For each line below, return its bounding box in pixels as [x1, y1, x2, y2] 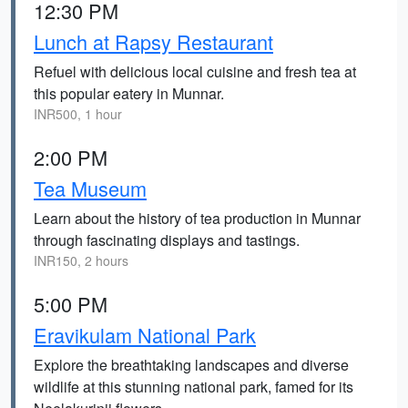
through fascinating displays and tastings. [34, 229, 300, 250]
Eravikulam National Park [34, 321, 256, 349]
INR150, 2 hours [34, 251, 128, 270]
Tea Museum [34, 174, 147, 202]
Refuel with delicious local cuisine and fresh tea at [34, 61, 356, 82]
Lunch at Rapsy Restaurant [34, 27, 273, 56]
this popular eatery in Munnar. [34, 83, 224, 104]
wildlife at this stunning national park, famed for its [34, 376, 353, 397]
